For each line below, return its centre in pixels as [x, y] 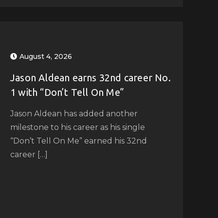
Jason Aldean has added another [74, 113]
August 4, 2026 [45, 56]
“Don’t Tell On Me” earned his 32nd [78, 141]
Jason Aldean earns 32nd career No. [90, 77]
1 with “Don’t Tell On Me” [67, 92]
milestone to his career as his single [77, 127]
